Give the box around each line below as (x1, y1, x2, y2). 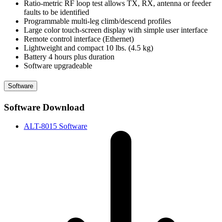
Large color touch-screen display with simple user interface (24, 26, 208, 34)
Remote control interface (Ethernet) (24, 35, 134, 43)
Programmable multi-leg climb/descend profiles (24, 17, 171, 25)
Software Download (4, 102, 85, 112)
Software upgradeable (24, 61, 92, 70)
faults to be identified (24, 8, 89, 16)
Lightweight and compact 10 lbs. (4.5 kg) (24, 44, 153, 52)
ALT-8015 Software (24, 122, 87, 131)
